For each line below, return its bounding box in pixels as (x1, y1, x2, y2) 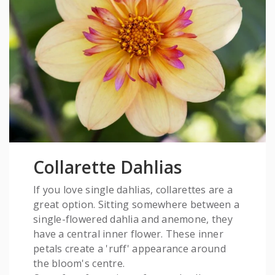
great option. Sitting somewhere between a (33, 198, 240, 212)
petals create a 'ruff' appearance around (33, 242, 226, 256)
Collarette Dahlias (33, 155, 182, 179)
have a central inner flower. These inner (33, 227, 223, 241)
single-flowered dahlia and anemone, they (33, 212, 233, 227)
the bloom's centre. (33, 257, 125, 271)
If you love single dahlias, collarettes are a (33, 183, 233, 197)
